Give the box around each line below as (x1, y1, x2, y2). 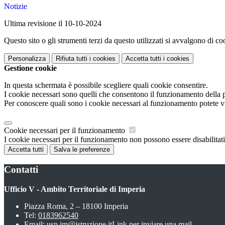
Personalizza (8, 55, 46, 63)
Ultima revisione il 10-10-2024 (4, 19, 101, 28)
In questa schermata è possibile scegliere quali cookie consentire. (4, 81, 208, 90)
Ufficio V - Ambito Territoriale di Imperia (4, 184, 145, 193)
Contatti (4, 164, 38, 175)
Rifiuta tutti (56, 55, 87, 63)
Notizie (4, 2, 27, 11)
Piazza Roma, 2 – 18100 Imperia (24, 201, 128, 210)
